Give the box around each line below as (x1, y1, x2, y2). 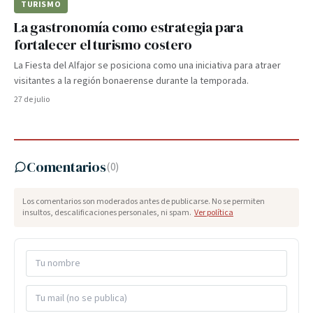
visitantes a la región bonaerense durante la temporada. (14, 74, 249, 88)
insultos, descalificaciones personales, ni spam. (22, 207, 191, 219)
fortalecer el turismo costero (14, 35, 193, 54)
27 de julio (14, 94, 50, 105)
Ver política (194, 207, 233, 219)
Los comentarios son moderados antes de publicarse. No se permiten (22, 196, 265, 208)
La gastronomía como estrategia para (14, 17, 243, 37)
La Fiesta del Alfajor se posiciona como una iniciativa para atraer (14, 59, 281, 73)
